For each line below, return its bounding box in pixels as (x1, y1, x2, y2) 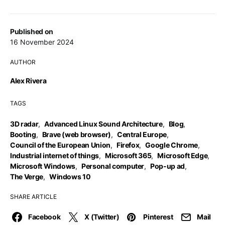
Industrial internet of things (10, 151, 99, 160)
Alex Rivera (10, 76, 47, 85)
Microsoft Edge (157, 151, 208, 160)
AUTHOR (10, 58, 36, 66)
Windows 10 (49, 172, 91, 181)
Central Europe (117, 130, 167, 139)
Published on (10, 27, 53, 36)
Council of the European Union (10, 141, 110, 149)
